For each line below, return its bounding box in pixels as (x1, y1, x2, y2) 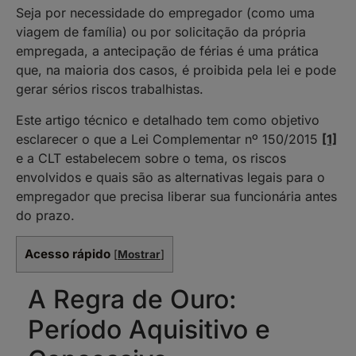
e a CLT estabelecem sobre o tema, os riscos (16, 149, 286, 166)
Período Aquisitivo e (28, 314, 270, 346)
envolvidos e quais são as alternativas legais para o (16, 168, 325, 185)
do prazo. (16, 207, 75, 223)
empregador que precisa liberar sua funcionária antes (16, 188, 337, 204)
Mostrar (118, 248, 161, 261)
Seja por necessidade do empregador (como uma (16, 5, 315, 21)
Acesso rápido (25, 246, 110, 262)
